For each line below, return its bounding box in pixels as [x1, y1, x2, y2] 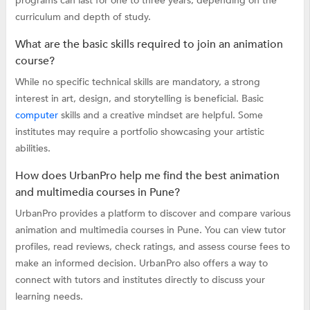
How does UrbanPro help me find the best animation [15, 167, 280, 183]
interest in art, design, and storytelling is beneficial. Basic [15, 91, 264, 105]
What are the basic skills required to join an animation [15, 36, 283, 52]
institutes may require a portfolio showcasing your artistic [15, 125, 264, 138]
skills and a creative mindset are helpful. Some [57, 108, 263, 122]
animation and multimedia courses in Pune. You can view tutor [15, 223, 286, 237]
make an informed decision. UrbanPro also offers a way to [15, 256, 268, 270]
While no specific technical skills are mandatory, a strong [15, 75, 260, 89]
